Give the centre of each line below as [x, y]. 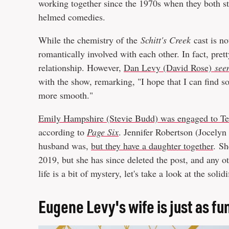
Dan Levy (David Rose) [169, 68]
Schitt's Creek [167, 40]
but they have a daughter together [152, 146]
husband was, [65, 146]
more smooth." [66, 95]
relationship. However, [81, 68]
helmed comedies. [72, 17]
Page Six [103, 132]
